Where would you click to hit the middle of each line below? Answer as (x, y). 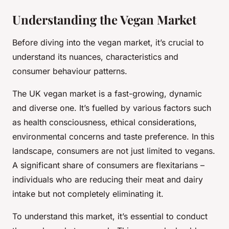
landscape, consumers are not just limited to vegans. (114, 151)
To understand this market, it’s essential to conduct (110, 216)
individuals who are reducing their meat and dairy (108, 180)
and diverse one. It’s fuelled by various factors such (112, 108)
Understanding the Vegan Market (104, 20)
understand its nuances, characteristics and (95, 57)
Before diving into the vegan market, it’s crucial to (108, 43)
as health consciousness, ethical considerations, (105, 122)
